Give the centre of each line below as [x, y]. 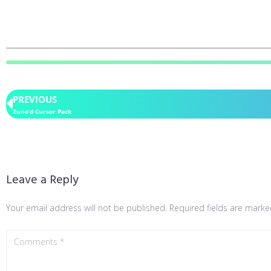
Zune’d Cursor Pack [42, 111]
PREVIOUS [35, 99]
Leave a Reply [42, 181]
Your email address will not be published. [87, 208]
